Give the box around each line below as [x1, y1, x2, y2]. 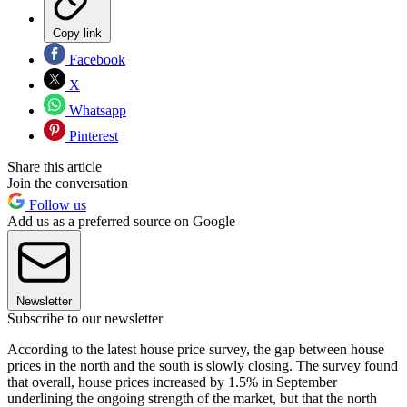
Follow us [25, 196, 86, 213]
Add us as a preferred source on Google [7, 213, 235, 229]
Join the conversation [7, 174, 128, 191]
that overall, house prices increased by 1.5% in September [7, 373, 337, 390]
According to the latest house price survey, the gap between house [7, 341, 384, 357]
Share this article [7, 158, 102, 174]
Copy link [53, 25, 102, 40]
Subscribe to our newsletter [7, 310, 163, 326]
